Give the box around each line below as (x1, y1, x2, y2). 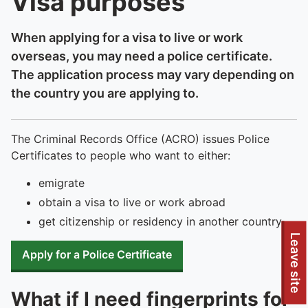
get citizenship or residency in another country (38, 214, 282, 228)
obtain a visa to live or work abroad (38, 195, 225, 209)
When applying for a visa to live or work (11, 30, 243, 45)
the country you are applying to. (11, 86, 199, 100)
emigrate (38, 176, 85, 190)
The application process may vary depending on (11, 67, 294, 82)
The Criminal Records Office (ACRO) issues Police (11, 132, 269, 146)
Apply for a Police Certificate (22, 247, 172, 261)
